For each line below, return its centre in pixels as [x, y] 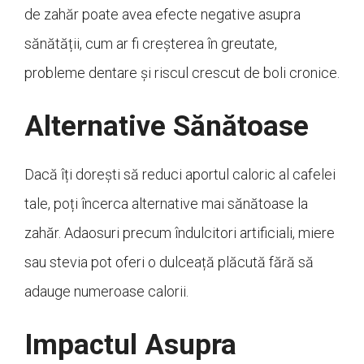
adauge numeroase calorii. [106, 292]
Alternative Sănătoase [167, 127]
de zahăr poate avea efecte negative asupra [162, 15]
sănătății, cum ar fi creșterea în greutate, [151, 44]
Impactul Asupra [130, 345]
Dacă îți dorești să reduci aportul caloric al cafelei [180, 175]
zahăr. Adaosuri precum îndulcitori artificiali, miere [180, 233]
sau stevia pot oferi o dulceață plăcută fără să [169, 262]
